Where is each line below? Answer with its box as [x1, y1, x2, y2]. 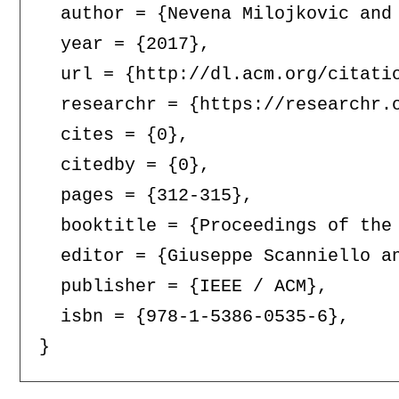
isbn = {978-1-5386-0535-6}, [38, 306, 349, 328]
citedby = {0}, [38, 155, 210, 176]
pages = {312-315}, [38, 185, 253, 207]
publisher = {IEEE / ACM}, [38, 276, 328, 297]
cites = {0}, [38, 125, 189, 146]
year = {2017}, [38, 34, 210, 55]
